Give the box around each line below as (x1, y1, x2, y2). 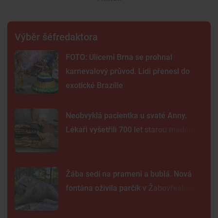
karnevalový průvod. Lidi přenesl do (66, 66, 190, 76)
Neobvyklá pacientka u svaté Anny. (66, 110, 187, 120)
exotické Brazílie (66, 80, 123, 90)
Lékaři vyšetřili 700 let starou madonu (66, 125, 198, 134)
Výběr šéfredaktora (15, 31, 98, 43)
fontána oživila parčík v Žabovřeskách (66, 183, 198, 193)
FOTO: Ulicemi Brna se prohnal (66, 52, 172, 62)
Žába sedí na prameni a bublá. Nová (66, 169, 192, 179)
